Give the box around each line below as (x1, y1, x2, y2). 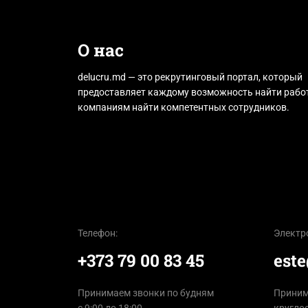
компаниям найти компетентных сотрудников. (77, 101, 289, 113)
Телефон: (77, 227, 118, 239)
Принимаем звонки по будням (77, 287, 214, 298)
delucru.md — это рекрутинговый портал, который (77, 71, 302, 82)
